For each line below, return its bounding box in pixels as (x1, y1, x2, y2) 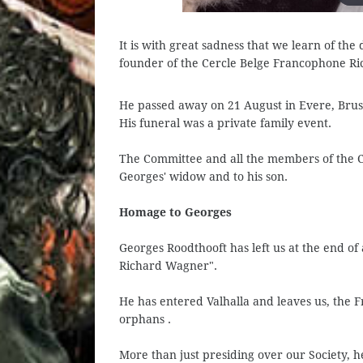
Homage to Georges (119, 206, 232, 219)
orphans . (119, 313, 171, 326)
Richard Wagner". (119, 259, 217, 272)
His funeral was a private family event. (119, 117, 331, 130)
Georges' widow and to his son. (119, 170, 288, 183)
